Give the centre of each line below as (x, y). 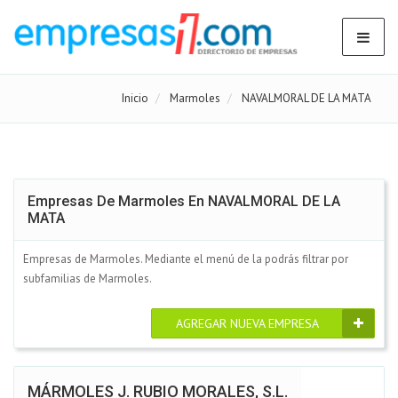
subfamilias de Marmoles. (88, 279)
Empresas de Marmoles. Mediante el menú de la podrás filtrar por (186, 259)
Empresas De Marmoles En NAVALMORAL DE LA (184, 201)
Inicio (135, 98)
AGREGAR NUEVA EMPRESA (247, 323)
